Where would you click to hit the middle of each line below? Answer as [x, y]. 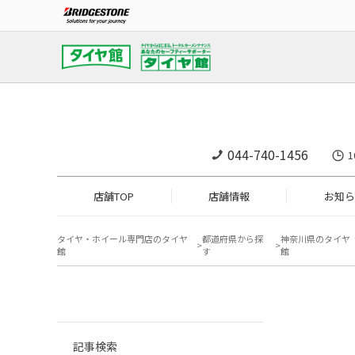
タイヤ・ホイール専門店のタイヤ [122, 239]
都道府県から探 [233, 239]
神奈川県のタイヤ [315, 239]
